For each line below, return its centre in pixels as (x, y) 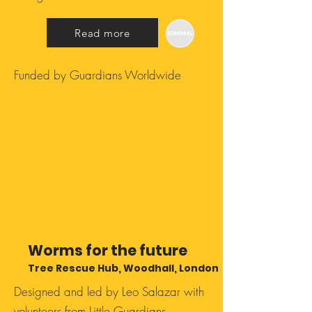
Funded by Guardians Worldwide (97, 75)
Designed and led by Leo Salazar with (109, 291)
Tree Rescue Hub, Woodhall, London (123, 268)
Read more (102, 33)
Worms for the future (108, 250)
